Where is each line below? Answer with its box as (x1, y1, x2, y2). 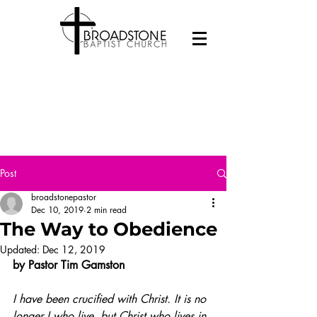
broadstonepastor (31, 191, 96, 203)
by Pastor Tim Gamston (13, 258, 128, 272)
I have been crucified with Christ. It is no (13, 292, 209, 306)
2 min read (86, 204, 127, 216)
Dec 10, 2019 (31, 204, 83, 216)
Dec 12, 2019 (42, 243, 105, 256)
